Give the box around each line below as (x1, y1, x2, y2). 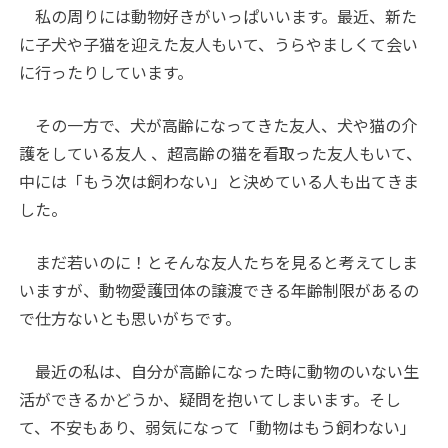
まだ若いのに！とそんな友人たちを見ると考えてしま (19, 250, 419, 274)
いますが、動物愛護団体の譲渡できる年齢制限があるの (19, 278, 420, 302)
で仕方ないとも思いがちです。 (19, 306, 242, 330)
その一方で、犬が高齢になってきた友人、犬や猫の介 (19, 113, 418, 137)
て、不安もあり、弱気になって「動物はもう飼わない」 (19, 415, 417, 439)
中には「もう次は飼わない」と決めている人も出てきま (19, 169, 420, 193)
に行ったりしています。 (19, 60, 194, 84)
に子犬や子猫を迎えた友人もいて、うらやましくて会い (19, 32, 419, 56)
